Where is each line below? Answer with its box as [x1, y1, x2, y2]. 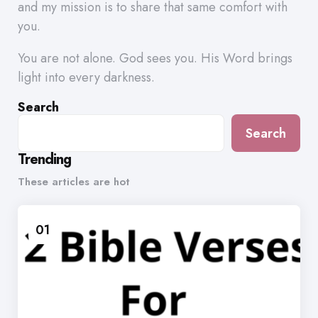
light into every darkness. [18, 68, 155, 87]
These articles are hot [18, 174, 130, 190]
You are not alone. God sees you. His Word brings [18, 49, 292, 68]
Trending [18, 149, 71, 170]
